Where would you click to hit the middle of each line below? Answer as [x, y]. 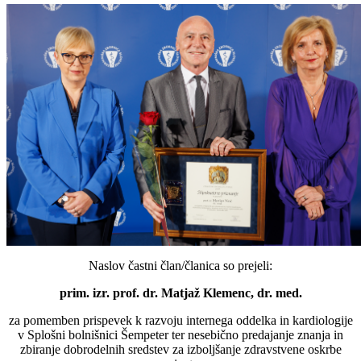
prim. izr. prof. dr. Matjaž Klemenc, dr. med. [180, 293]
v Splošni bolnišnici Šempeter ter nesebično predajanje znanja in [180, 335]
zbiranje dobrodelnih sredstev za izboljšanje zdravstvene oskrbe [180, 350]
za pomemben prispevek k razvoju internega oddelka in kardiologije [180, 321]
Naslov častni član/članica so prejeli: [180, 266]
